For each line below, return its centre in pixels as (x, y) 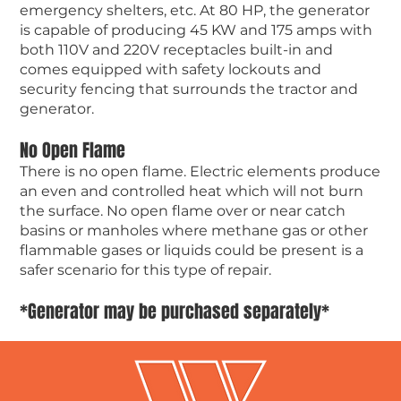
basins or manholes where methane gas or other (193, 230)
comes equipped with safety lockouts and (170, 69)
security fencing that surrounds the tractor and (188, 89)
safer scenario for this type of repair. (145, 269)
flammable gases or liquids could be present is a (191, 250)
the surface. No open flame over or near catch (182, 210)
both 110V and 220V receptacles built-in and (176, 49)
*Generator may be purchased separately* (174, 311)
